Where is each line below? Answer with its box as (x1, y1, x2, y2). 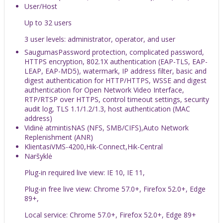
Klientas (24, 141, 50, 151)
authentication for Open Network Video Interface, (24, 85, 184, 95)
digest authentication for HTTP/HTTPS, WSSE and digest (24, 75, 207, 85)
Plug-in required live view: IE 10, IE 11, (24, 167, 145, 177)
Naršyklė (24, 151, 52, 161)
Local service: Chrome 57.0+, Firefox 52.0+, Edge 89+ (24, 210, 196, 220)
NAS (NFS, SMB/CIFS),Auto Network (71, 122, 189, 132)
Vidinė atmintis (24, 122, 71, 132)
